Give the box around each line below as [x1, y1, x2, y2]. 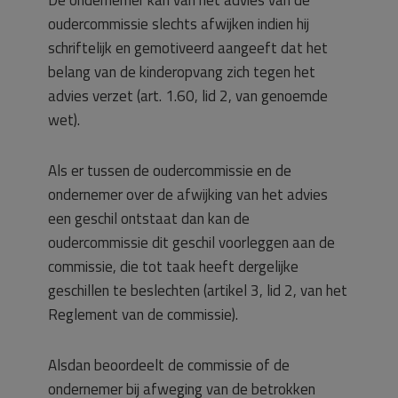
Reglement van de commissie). [48, 303, 238, 326]
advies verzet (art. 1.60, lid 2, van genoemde [48, 84, 328, 107]
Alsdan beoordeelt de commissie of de [48, 354, 290, 377]
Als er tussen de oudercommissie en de [48, 159, 291, 182]
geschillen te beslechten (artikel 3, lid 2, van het [48, 279, 347, 302]
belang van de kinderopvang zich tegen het [48, 60, 315, 84]
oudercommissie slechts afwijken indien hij [48, 12, 309, 36]
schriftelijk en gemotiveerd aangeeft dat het [48, 36, 328, 60]
